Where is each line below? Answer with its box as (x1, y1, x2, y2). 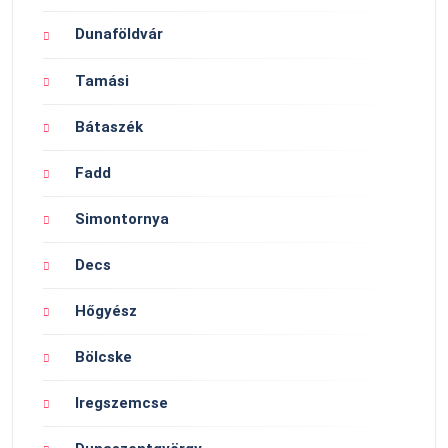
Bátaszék (75, 117, 143, 136)
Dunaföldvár (75, 25, 163, 44)
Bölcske (75, 347, 132, 366)
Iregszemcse (75, 393, 168, 412)
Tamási (75, 71, 129, 90)
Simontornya (75, 209, 169, 228)
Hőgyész (75, 301, 137, 320)
